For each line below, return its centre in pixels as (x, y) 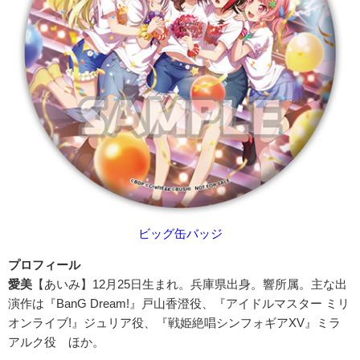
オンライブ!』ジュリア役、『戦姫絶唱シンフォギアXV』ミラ (174, 323)
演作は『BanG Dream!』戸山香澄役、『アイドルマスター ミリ (179, 304)
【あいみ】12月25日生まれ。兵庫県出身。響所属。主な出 (190, 284)
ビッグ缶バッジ (180, 234)
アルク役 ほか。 (56, 342)
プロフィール (44, 265)
